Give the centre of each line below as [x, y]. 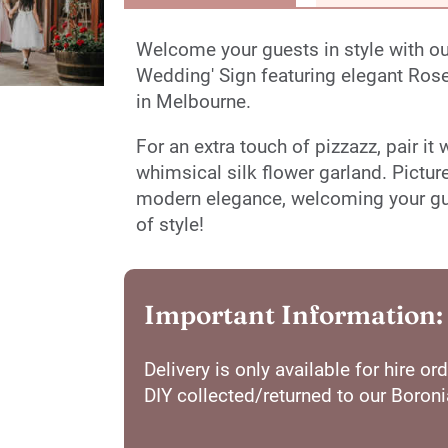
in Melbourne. [196, 101]
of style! [170, 224]
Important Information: [293, 314]
